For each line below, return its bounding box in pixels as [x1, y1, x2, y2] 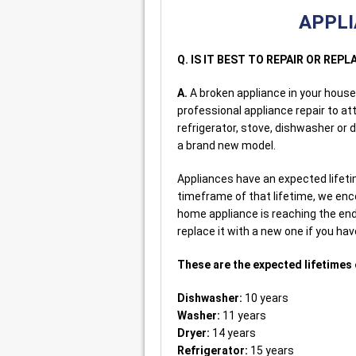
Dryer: [177, 326, 210, 339]
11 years [220, 308, 266, 322]
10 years [242, 291, 288, 304]
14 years [210, 326, 256, 339]
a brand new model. [177, 138, 276, 152]
